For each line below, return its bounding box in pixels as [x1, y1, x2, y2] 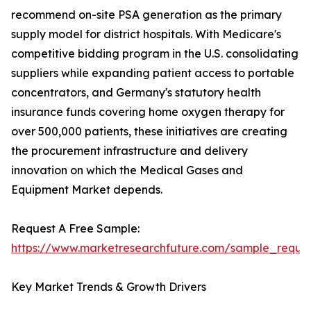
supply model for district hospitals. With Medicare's [11, 27, 281, 42]
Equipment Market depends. [11, 183, 162, 197]
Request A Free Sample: [11, 221, 140, 236]
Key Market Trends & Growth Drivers [11, 280, 206, 294]
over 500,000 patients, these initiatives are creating [11, 124, 287, 139]
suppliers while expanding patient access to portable [11, 66, 294, 81]
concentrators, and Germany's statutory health [11, 85, 261, 100]
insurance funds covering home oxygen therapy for [11, 105, 285, 119]
